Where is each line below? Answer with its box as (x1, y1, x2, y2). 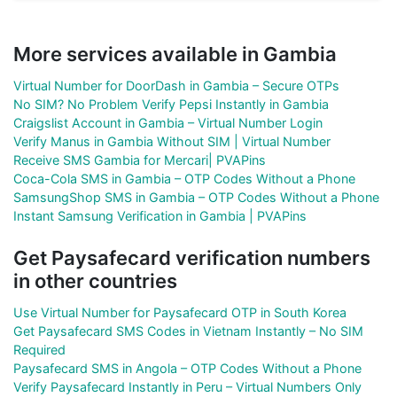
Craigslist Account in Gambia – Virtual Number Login (13, 114, 323, 130)
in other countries (13, 269, 177, 292)
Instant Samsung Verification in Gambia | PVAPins (13, 207, 307, 223)
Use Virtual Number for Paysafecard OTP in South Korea (13, 304, 346, 320)
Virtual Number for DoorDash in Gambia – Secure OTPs (13, 77, 339, 93)
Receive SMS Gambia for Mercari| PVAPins (13, 152, 266, 167)
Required (13, 341, 66, 357)
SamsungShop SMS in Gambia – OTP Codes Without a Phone (13, 189, 379, 205)
